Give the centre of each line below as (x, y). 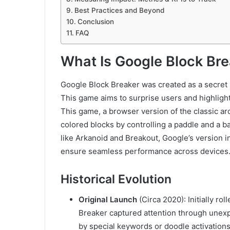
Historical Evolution (116, 179)
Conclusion (95, 22)
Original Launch (108, 200)
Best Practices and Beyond (119, 11)
